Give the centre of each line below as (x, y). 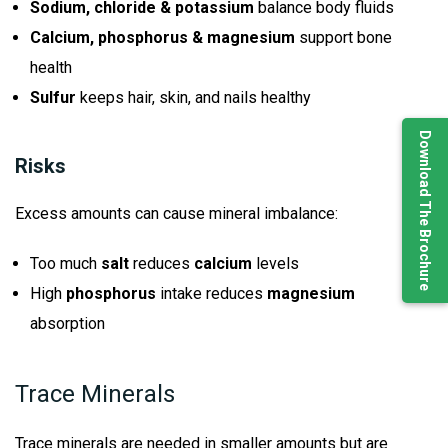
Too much (65, 264)
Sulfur (53, 98)
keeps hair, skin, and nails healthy (193, 98)
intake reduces (211, 294)
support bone (343, 38)
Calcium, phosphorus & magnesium (162, 38)
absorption (67, 324)
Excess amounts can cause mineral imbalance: (176, 214)
